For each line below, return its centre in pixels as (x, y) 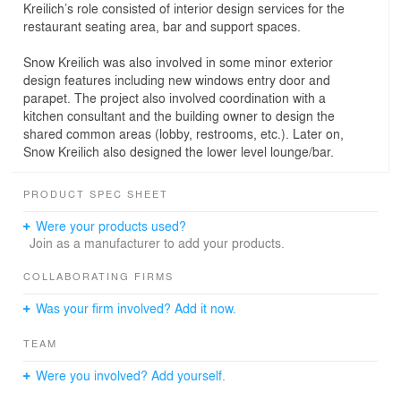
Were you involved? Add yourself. (131, 375)
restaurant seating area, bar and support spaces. (162, 26)
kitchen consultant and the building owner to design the (179, 115)
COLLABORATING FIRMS (98, 275)
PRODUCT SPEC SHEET (96, 193)
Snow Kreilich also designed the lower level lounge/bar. (179, 151)
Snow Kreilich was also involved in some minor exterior (178, 61)
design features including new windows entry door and (177, 79)
